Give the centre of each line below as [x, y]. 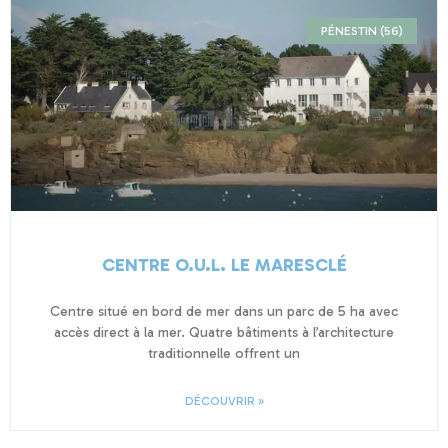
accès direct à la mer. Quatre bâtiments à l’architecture [224, 332]
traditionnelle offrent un [224, 353]
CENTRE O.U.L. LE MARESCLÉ [224, 264]
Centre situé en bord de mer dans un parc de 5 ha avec [224, 311]
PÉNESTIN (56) [361, 30]
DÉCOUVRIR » [224, 400]
